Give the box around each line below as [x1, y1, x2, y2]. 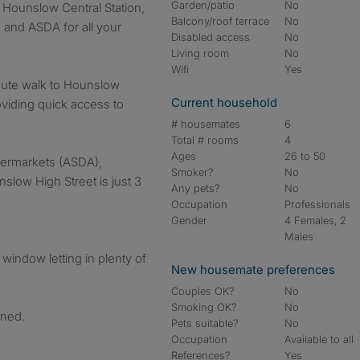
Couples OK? [171, 284, 235, 297]
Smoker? [171, 166, 214, 178]
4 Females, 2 [284, 214, 347, 227]
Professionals [284, 198, 351, 211]
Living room [171, 47, 229, 59]
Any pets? [171, 182, 220, 194]
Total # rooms [171, 133, 239, 146]
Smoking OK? [171, 301, 237, 313]
